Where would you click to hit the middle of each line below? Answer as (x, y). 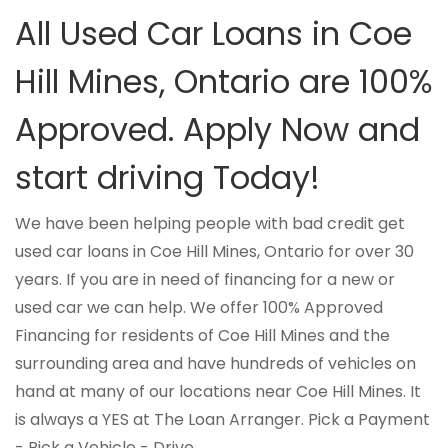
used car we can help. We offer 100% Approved (199, 307)
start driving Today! (167, 177)
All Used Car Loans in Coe (213, 33)
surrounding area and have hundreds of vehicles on (215, 363)
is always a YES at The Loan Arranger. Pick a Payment (222, 419)
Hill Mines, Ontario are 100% (224, 81)
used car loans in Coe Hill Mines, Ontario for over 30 (214, 251)
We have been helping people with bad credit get (210, 223)
